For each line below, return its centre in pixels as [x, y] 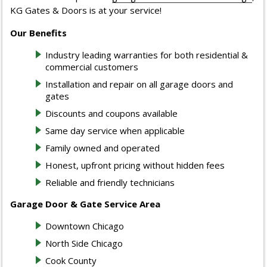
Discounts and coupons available [112, 114]
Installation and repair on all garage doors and [139, 84]
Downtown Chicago [85, 226]
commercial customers [92, 67]
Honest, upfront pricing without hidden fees [135, 165]
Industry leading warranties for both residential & [147, 55]
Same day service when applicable [115, 131]
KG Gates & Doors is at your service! [86, 10]
